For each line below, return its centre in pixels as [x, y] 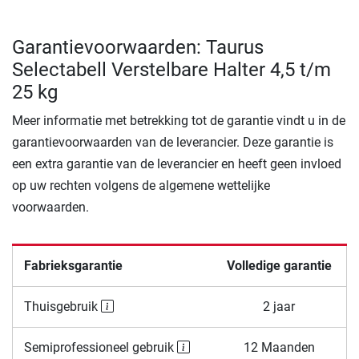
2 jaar [279, 307]
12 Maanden [279, 348]
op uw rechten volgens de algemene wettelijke [141, 186]
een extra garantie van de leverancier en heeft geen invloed [177, 164]
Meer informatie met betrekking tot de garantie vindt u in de [179, 121]
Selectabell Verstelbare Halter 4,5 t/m [171, 70]
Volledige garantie [279, 266]
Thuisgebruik [62, 307]
